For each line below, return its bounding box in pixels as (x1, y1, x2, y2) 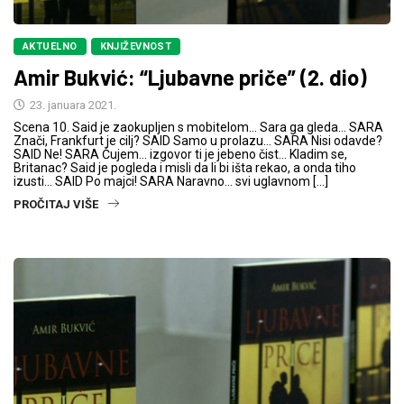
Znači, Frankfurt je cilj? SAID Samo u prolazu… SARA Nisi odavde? (14, 133, 382, 149)
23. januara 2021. (27, 98, 116, 113)
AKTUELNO (23, 41, 78, 53)
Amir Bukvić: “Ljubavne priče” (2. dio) (14, 64, 367, 91)
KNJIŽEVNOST (99, 41, 172, 53)
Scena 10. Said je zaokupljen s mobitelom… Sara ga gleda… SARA (14, 120, 383, 135)
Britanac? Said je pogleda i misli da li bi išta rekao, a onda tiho (14, 161, 356, 176)
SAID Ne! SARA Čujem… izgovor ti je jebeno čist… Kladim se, (14, 147, 347, 162)
